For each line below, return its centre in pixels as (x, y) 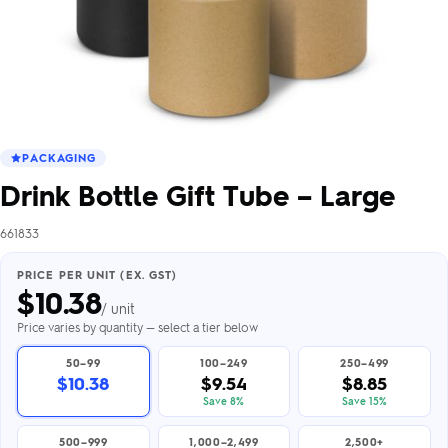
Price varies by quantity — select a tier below (137, 327)
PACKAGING (59, 157)
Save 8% (224, 400)
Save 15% (365, 400)
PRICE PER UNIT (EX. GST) (97, 274)
